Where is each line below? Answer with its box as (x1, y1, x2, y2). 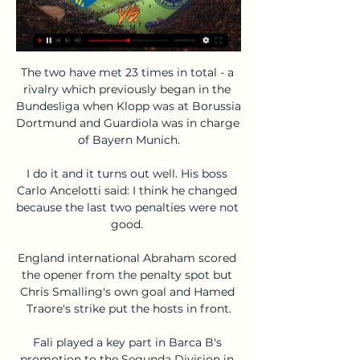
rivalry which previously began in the (23, 81, 231, 96)
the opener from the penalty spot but (22, 267, 232, 282)
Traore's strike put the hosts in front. (26, 301, 231, 316)
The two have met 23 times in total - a (20, 64, 234, 80)
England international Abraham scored (18, 250, 236, 265)
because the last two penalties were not (16, 199, 239, 215)
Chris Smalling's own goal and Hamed (19, 284, 235, 299)
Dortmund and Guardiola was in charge (16, 115, 239, 130)
